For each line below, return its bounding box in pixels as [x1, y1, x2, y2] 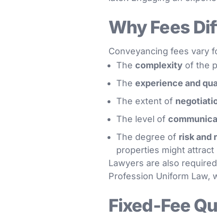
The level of [116, 114, 168, 124]
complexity [135, 60, 183, 70]
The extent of [116, 96, 175, 106]
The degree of [116, 132, 179, 142]
